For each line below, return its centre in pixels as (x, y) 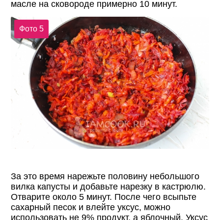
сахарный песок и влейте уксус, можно (91, 207)
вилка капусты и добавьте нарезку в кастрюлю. (109, 186)
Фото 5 (31, 29)
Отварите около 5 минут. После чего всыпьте (104, 197)
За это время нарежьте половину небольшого (105, 176)
